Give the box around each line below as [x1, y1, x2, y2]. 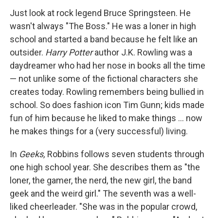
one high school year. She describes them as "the [10, 162, 200, 173]
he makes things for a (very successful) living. [10, 126, 188, 137]
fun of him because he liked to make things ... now [10, 113, 202, 124]
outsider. [10, 47, 45, 58]
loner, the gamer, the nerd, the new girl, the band [10, 175, 192, 186]
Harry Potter [45, 47, 92, 58]
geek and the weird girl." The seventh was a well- [10, 188, 196, 199]
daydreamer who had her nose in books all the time [10, 60, 205, 71]
